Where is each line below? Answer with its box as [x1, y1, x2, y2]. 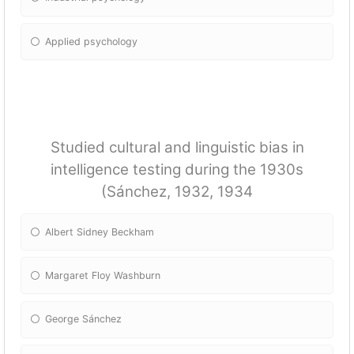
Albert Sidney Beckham [45, 225, 155, 238]
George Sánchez [45, 313, 122, 326]
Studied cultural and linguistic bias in [50, 138, 304, 157]
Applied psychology [45, 35, 138, 47]
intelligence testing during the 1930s [51, 160, 303, 179]
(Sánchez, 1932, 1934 [101, 183, 253, 201]
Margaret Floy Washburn [45, 269, 161, 281]
